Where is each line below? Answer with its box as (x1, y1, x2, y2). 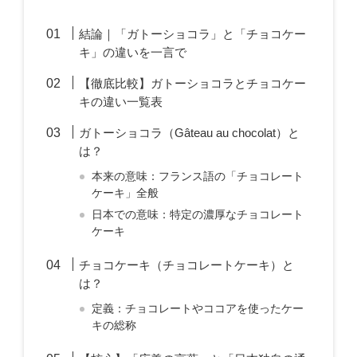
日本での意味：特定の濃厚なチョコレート (92, 209, 304, 221)
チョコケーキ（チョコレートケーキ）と (79, 258, 295, 272)
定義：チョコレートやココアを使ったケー (92, 303, 304, 315)
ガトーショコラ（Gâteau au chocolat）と (79, 126, 300, 139)
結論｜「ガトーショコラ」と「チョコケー (79, 27, 307, 41)
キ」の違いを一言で (79, 45, 187, 59)
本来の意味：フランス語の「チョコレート (92, 171, 304, 182)
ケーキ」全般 (92, 187, 159, 199)
